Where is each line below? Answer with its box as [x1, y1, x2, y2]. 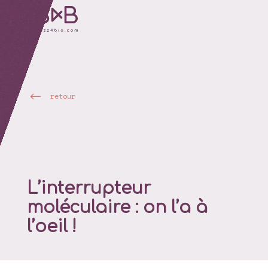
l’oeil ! [26, 217, 77, 237]
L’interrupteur [26, 179, 151, 199]
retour [50, 91, 75, 102]
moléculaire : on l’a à [26, 198, 208, 218]
